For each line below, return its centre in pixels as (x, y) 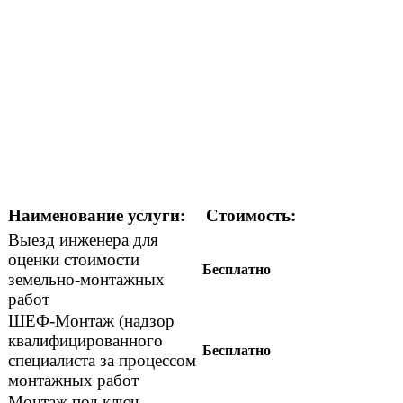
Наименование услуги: (97, 216)
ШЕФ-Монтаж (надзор (91, 321)
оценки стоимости (74, 260)
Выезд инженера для (83, 240)
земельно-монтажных (86, 280)
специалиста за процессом (102, 361)
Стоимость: (251, 216)
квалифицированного (85, 341)
